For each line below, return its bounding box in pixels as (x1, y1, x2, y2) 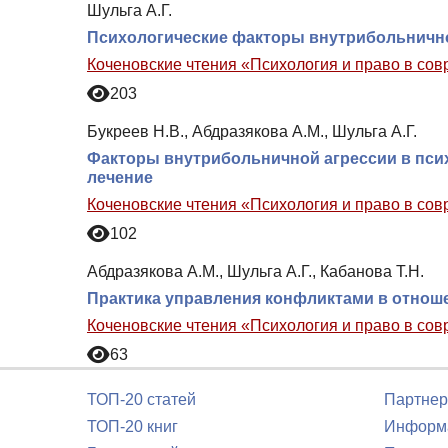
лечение (87, 168, 153, 186)
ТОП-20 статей (87, 391, 196, 408)
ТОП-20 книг (87, 418, 178, 435)
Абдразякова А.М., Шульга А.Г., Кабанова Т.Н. (87, 262, 424, 280)
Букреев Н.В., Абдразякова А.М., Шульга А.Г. (87, 122, 417, 140)
